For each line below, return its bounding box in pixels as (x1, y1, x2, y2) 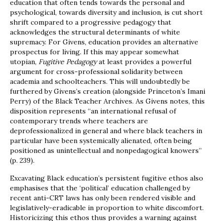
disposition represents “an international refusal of (10, 107, 176, 116)
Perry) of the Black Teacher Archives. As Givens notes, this (10, 97, 205, 106)
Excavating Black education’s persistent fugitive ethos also (10, 174, 203, 183)
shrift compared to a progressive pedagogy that (10, 18, 171, 27)
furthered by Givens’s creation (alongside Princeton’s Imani (10, 87, 205, 96)
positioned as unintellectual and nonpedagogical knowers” (10, 146, 202, 155)
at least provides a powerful (97, 57, 191, 67)
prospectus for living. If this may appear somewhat (10, 47, 179, 57)
